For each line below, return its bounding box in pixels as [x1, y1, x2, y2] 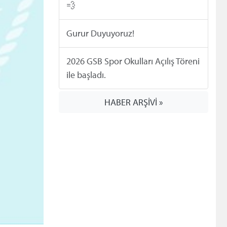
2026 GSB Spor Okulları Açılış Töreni [66, 55, 200, 67]
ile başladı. [66, 69, 106, 81]
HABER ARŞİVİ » [104, 96, 163, 108]
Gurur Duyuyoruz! [66, 27, 134, 40]
